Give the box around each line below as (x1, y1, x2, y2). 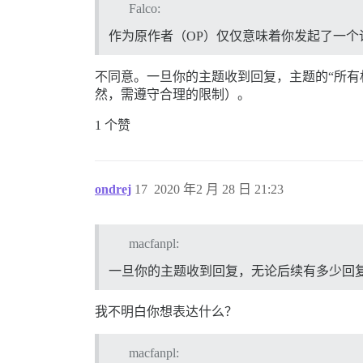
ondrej (95, 182, 131, 197)
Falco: (128, 2, 160, 16)
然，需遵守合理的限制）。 (95, 88, 250, 102)
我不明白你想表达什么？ (95, 304, 237, 318)
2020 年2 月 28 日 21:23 (154, 182, 284, 197)
